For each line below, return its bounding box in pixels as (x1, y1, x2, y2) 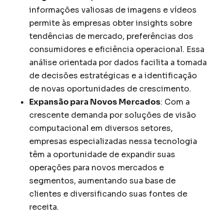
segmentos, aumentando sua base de (29, 175, 176, 186)
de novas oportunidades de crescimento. (29, 83, 191, 94)
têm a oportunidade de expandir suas (29, 149, 175, 160)
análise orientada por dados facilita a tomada (29, 57, 207, 68)
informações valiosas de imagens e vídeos (29, 4, 197, 15)
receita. (29, 201, 59, 212)
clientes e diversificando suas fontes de (29, 188, 187, 199)
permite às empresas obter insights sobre (29, 18, 192, 28)
